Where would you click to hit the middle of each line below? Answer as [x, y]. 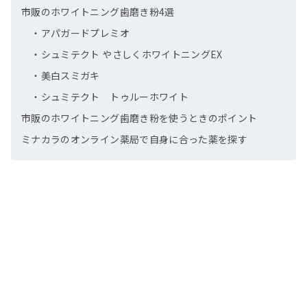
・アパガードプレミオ [80, 33]
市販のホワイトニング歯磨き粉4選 [98, 12]
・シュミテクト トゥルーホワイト [110, 97]
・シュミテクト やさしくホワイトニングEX [127, 54]
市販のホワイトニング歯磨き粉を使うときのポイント [139, 118]
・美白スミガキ [65, 76]
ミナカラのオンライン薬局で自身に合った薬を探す [135, 139]
